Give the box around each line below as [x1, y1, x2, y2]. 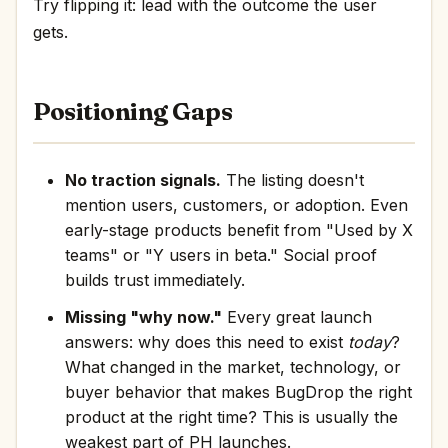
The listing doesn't [221, 170, 364, 190]
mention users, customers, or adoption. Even [65, 195, 408, 215]
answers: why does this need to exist [65, 332, 348, 352]
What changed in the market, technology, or [65, 357, 401, 377]
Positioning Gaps [33, 97, 233, 126]
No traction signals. [65, 170, 221, 190]
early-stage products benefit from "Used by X [65, 220, 413, 240]
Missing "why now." [65, 307, 222, 327]
